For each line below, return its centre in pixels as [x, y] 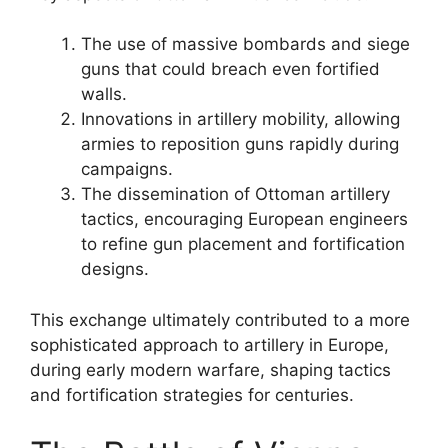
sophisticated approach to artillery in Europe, [209, 344]
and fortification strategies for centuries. [192, 394]
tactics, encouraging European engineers [244, 219]
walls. [104, 94]
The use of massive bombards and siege [245, 44]
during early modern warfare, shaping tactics [210, 369]
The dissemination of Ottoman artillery [235, 194]
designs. [115, 269]
